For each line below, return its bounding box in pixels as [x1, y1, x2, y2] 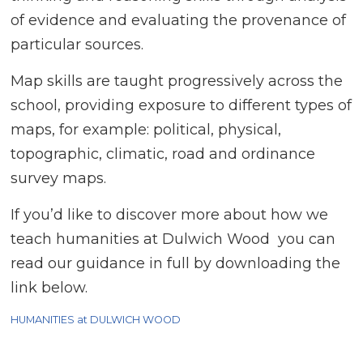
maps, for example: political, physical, [11, 120, 282, 139]
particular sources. [11, 35, 144, 53]
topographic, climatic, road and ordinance [11, 144, 316, 163]
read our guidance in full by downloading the [11, 254, 341, 272]
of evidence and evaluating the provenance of [11, 11, 347, 29]
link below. [11, 278, 88, 297]
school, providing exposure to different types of [11, 96, 352, 114]
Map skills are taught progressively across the [11, 71, 344, 90]
